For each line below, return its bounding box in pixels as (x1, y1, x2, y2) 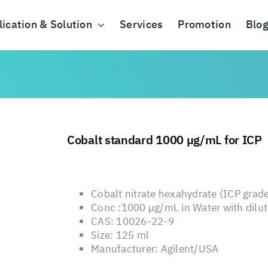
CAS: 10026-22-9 (91, 214, 174, 230)
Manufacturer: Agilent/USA (91, 241, 219, 258)
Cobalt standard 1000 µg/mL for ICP (67, 131, 262, 151)
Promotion (178, 16, 231, 34)
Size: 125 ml (91, 227, 150, 244)
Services (120, 16, 163, 34)
